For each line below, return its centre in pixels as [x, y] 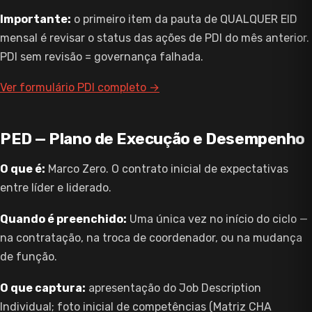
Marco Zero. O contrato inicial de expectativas [167, 169]
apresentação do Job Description [173, 288]
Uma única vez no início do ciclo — [217, 219]
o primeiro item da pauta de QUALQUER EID [184, 19]
